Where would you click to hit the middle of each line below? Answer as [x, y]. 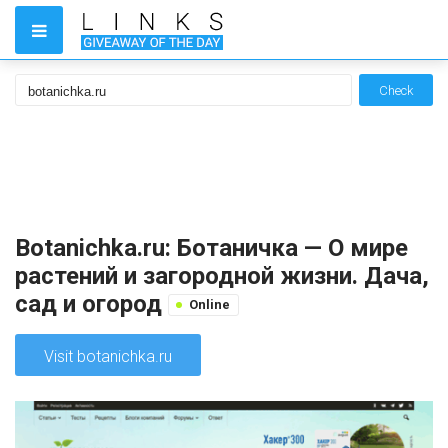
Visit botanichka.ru [108, 356]
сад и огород [91, 304]
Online [209, 304]
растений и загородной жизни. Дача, [222, 276]
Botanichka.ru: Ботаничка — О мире [211, 248]
